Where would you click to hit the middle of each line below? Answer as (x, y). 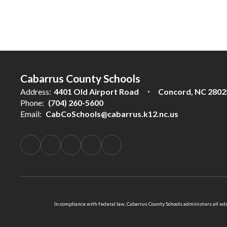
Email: (31, 114)
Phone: (32, 103)
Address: (36, 92)
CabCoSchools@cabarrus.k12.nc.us (112, 114)
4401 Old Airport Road (96, 92)
